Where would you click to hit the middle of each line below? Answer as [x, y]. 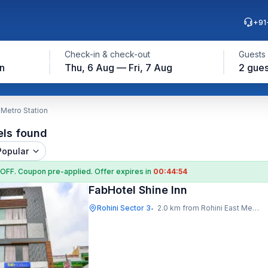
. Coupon [31, 171]
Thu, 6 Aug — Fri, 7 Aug [118, 68]
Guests [252, 54]
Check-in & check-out [107, 54]
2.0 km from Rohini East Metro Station [205, 208]
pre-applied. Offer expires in [100, 171]
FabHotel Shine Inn [138, 190]
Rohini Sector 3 [124, 208]
